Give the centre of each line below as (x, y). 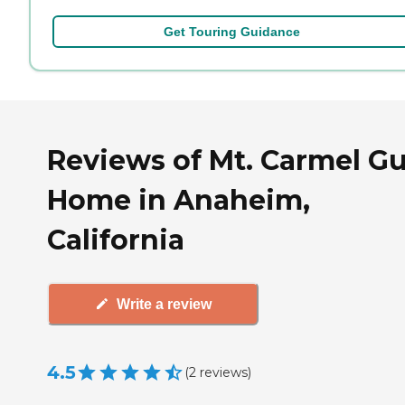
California (116, 240)
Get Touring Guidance (231, 31)
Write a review (164, 304)
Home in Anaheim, (179, 200)
